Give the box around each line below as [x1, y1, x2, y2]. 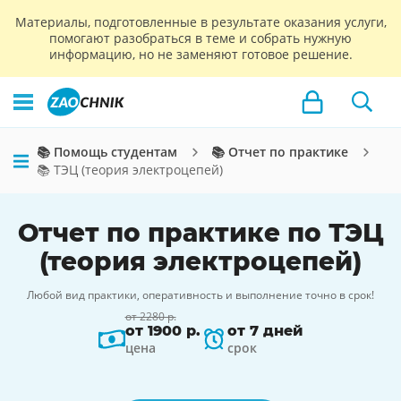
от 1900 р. [124, 322, 200, 339]
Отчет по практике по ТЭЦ [17, 218, 384, 248]
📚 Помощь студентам [37, 143, 177, 160]
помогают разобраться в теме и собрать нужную [49, 30, 352, 47]
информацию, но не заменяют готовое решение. [48, 46, 353, 63]
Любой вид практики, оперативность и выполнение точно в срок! [27, 287, 374, 303]
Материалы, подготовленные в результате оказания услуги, [14, 13, 387, 30]
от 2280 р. [124, 309, 176, 324]
